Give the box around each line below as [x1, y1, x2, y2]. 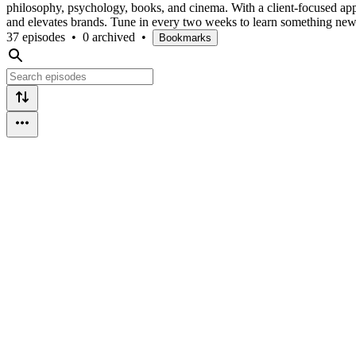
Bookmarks [159, 31, 211, 44]
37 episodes [6, 29, 65, 44]
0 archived [83, 29, 135, 44]
